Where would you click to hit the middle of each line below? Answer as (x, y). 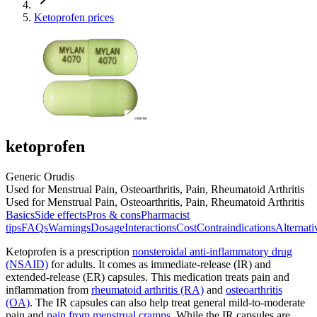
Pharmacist (165, 214)
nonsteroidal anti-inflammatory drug (212, 251)
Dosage (108, 227)
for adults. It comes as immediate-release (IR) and (160, 264)
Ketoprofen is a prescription (69, 251)
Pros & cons (114, 214)
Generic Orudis (40, 176)
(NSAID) (27, 264)
